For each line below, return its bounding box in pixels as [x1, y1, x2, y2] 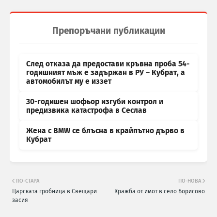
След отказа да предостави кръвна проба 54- [26, 60, 189, 69]
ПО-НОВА [178, 178, 201, 185]
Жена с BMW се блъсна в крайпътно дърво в [26, 126, 185, 136]
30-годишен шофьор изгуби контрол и [26, 97, 163, 107]
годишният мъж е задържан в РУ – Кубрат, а [26, 68, 185, 77]
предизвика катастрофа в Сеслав [26, 106, 147, 115]
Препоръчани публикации [52, 25, 165, 37]
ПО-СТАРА [16, 178, 39, 185]
